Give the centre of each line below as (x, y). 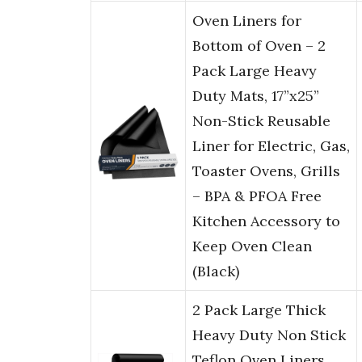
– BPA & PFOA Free (257, 196)
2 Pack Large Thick (259, 310)
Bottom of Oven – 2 (259, 46)
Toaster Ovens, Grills (266, 171)
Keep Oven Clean (252, 246)
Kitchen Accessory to (266, 221)
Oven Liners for (247, 21)
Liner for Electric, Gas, (271, 146)
